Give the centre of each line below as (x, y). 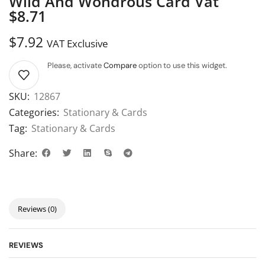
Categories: (34, 112)
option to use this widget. (182, 65)
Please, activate (75, 65)
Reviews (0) (37, 209)
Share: (23, 153)
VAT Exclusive (77, 43)
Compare (120, 65)
